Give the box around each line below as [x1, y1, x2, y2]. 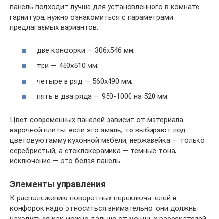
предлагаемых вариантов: [10, 23, 98, 32]
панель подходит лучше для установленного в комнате [10, 2, 199, 11]
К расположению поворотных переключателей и [10, 194, 176, 202]
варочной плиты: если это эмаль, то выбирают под [10, 126, 186, 134]
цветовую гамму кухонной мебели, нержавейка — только [10, 136, 205, 145]
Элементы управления [10, 179, 106, 189]
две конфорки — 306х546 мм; [37, 45, 135, 55]
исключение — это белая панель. [10, 156, 122, 165]
